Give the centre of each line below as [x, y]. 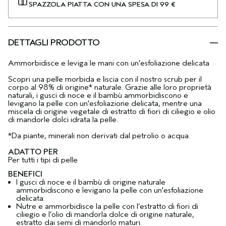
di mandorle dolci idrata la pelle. [63, 120]
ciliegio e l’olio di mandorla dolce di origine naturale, [105, 214]
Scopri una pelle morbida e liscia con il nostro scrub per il [105, 79]
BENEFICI [25, 174]
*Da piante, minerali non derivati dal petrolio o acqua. [99, 136]
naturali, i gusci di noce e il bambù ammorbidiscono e [98, 95]
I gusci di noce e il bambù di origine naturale [91, 182]
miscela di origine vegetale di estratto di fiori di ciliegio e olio [112, 111]
